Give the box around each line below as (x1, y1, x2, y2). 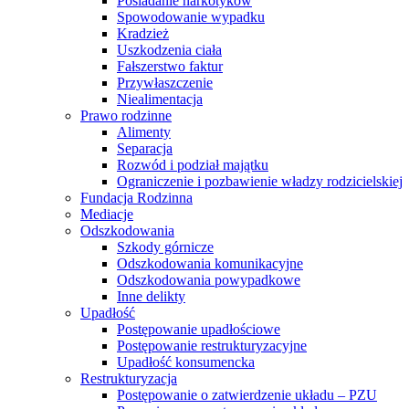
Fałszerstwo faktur (117, 58, 223, 74)
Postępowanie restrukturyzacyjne (117, 338, 307, 353)
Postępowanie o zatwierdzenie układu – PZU (117, 387, 377, 403)
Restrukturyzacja (80, 371, 177, 386)
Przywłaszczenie (117, 75, 213, 90)
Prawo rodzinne (80, 108, 172, 123)
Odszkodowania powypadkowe (117, 272, 300, 288)
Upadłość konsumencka (117, 354, 255, 370)
